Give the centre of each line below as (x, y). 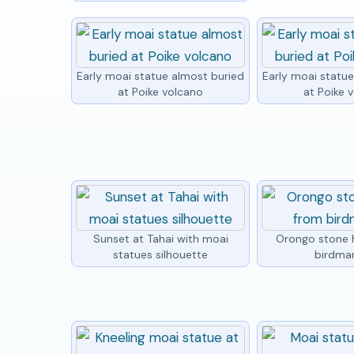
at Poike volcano (161, 91)
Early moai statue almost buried (161, 75)
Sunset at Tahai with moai (160, 238)
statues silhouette (161, 254)
